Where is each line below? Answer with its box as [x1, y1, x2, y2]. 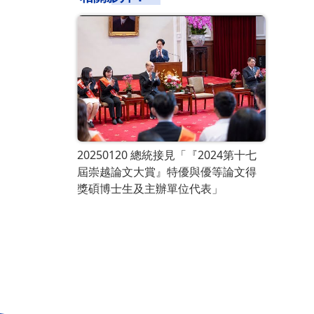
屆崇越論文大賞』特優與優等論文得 [77, 164, 257, 180]
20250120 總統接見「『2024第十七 [77, 147, 257, 163]
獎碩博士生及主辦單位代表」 [77, 181, 223, 197]
